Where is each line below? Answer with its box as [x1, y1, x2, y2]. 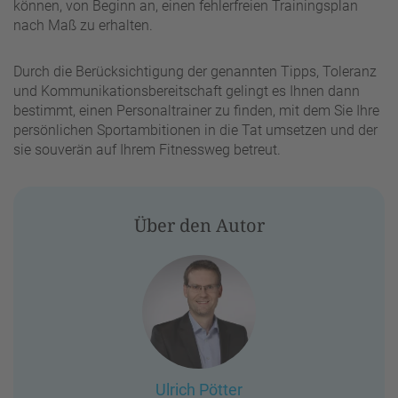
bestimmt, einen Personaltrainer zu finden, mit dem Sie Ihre [13, 101, 379, 119]
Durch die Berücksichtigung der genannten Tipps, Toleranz [13, 62, 377, 80]
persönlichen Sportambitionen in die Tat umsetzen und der [13, 121, 378, 139]
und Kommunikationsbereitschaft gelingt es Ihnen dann [13, 82, 360, 99]
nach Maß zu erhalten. [13, 16, 153, 34]
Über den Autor [133, 212, 265, 237]
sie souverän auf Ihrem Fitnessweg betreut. [13, 140, 281, 158]
